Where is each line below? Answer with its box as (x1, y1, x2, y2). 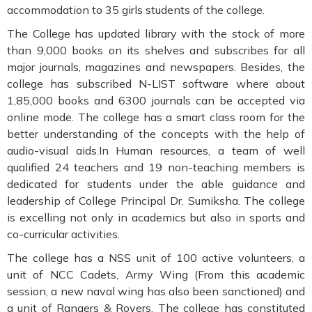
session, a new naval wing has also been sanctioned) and (7, 283, 305, 298)
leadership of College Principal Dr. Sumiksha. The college (7, 193, 305, 208)
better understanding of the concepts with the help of (7, 126, 305, 141)
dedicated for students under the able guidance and (7, 176, 305, 191)
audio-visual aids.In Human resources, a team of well (7, 143, 305, 157)
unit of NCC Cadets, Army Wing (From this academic (7, 267, 305, 281)
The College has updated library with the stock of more (7, 26, 305, 40)
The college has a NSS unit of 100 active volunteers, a (7, 250, 305, 265)
